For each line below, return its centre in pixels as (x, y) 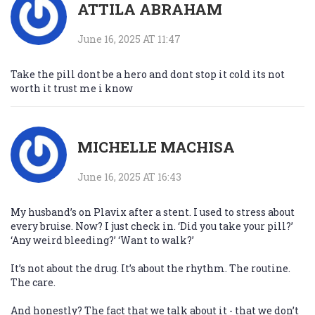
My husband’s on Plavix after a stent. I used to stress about (153, 212)
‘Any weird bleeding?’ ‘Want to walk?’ (102, 240)
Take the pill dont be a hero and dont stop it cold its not (148, 75)
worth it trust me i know (72, 89)
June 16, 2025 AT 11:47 (129, 39)
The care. (33, 283)
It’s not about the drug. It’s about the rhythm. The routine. (150, 269)
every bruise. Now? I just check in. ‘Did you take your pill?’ (152, 226)
